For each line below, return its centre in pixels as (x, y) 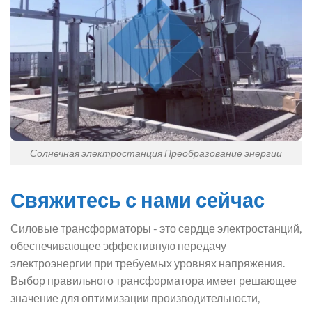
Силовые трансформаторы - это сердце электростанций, (156, 228)
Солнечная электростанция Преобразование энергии (156, 153)
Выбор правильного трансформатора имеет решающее (154, 281)
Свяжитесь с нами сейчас (138, 200)
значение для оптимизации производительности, (135, 298)
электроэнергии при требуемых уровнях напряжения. (148, 263)
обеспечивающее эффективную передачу (118, 246)
